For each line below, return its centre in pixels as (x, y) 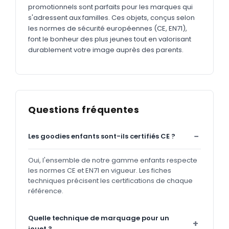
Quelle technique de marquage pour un (99, 218)
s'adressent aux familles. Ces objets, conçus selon (111, 17)
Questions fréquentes (84, 109)
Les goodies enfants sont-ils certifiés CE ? (102, 136)
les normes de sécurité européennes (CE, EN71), (108, 28)
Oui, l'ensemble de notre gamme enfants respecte (113, 160)
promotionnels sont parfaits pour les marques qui (110, 7)
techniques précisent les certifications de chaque (110, 180)
